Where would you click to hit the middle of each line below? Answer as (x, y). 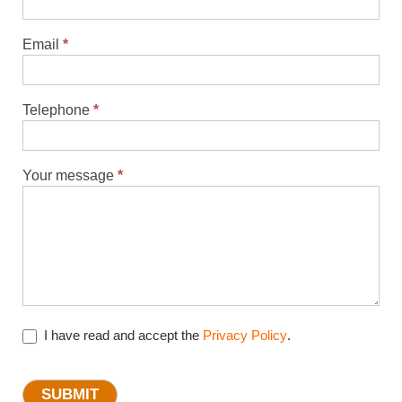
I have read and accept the (122, 336)
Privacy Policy (245, 336)
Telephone (58, 110)
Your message (70, 176)
